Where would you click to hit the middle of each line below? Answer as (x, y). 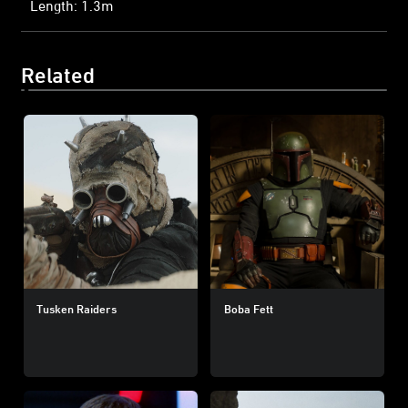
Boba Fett (248, 308)
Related (58, 74)
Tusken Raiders (76, 308)
